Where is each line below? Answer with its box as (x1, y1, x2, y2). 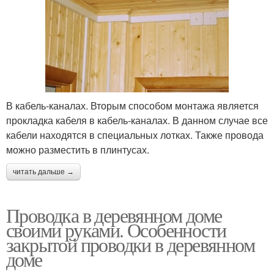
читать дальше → (13, 167, 74, 176)
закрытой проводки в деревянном (6, 231, 254, 257)
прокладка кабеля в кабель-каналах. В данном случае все (6, 113, 268, 127)
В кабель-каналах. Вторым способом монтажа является (6, 98, 259, 113)
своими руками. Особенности (6, 216, 226, 243)
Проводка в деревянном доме (6, 201, 222, 228)
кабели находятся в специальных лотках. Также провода (6, 127, 264, 142)
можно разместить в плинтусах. (6, 142, 149, 157)
